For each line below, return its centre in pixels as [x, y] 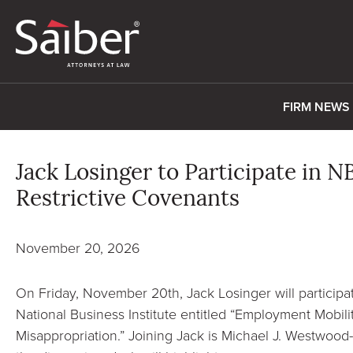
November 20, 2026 [78, 247]
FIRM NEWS [316, 107]
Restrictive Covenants [128, 200]
